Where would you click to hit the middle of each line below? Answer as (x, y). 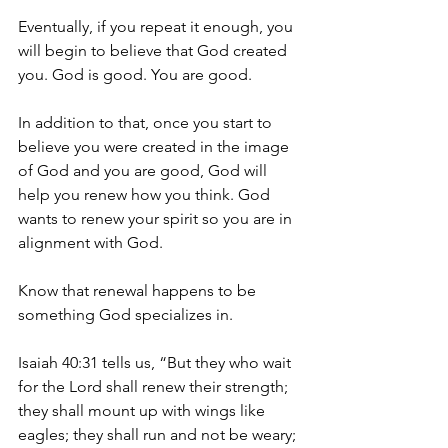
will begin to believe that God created (154, 50)
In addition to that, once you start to (147, 122)
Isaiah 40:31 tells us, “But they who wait (156, 362)
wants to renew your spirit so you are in (157, 218)
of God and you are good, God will (144, 170)
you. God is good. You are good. (135, 74)
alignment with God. (90, 242)
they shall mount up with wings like (143, 410)
